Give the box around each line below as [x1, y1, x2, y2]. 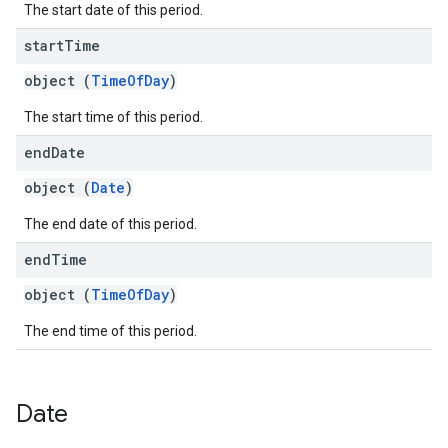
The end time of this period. [24, 323, 197, 339]
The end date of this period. [24, 216, 197, 232]
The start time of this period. [24, 109, 203, 125]
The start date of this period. [24, 2, 203, 18]
